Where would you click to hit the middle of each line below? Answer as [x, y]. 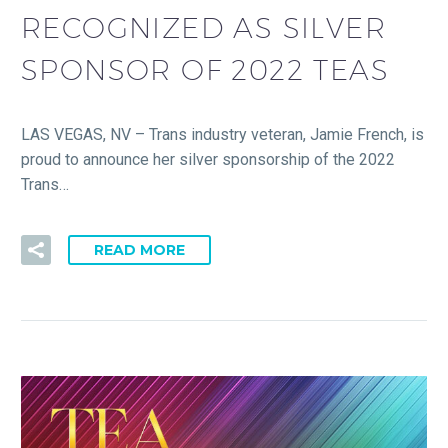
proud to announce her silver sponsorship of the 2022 [208, 160]
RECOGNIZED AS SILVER [203, 27]
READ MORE [139, 250]
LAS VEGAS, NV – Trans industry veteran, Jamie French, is [222, 135]
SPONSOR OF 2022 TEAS [205, 69]
